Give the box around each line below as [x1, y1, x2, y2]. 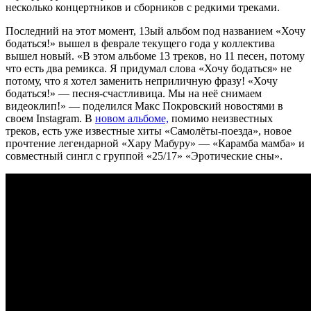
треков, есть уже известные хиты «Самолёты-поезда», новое [6, 124, 292, 137]
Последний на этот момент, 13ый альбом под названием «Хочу [6, 24, 305, 37]
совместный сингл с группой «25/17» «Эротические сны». [6, 149, 283, 162]
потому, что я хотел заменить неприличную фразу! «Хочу [6, 74, 278, 87]
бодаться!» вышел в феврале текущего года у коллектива [6, 37, 275, 49]
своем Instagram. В [6, 112, 95, 124]
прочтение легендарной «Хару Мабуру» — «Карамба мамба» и [6, 137, 305, 149]
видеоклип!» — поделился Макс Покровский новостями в [6, 99, 283, 112]
